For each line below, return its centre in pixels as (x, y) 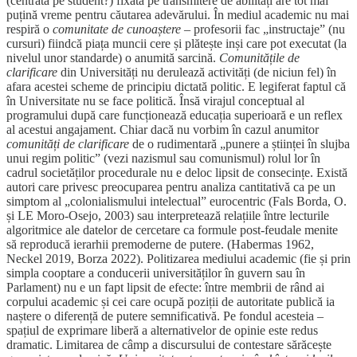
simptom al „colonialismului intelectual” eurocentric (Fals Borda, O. (177, 202)
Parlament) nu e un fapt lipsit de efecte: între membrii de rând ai (165, 288)
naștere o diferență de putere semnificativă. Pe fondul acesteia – (165, 316)
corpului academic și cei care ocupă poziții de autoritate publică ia (171, 302)
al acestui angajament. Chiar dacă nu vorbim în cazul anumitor (163, 130)
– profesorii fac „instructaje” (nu (263, 29)
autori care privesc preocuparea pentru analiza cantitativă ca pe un (171, 187)
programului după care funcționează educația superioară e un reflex (175, 116)
